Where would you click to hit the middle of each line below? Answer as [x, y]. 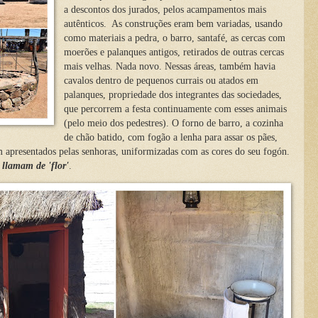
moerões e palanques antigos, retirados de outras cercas [174, 53]
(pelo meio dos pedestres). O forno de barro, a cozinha [173, 124]
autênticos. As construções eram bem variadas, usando [173, 24]
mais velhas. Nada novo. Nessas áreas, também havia [169, 67]
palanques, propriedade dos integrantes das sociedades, [172, 95]
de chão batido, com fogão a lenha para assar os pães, [170, 138]
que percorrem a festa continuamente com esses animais [175, 109]
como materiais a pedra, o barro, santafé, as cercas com [174, 38]
